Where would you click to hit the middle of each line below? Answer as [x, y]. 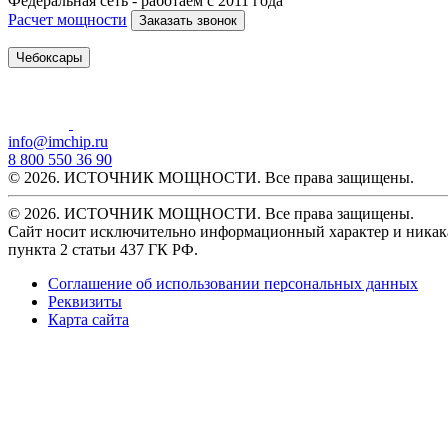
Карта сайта [88, 319]
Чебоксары [49, 57]
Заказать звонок [188, 20]
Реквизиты [85, 301]
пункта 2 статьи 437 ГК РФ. [103, 249]
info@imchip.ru [58, 141]
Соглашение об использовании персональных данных [233, 283]
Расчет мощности [67, 19]
